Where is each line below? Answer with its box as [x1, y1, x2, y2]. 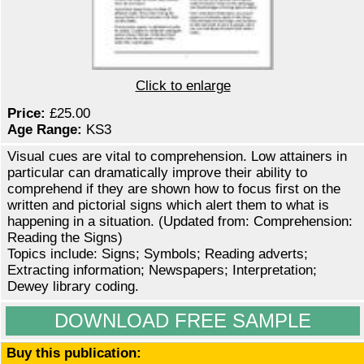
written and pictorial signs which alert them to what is [7, 197, 329, 214]
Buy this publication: [6, 345, 141, 362]
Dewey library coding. [7, 279, 139, 295]
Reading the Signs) [7, 230, 123, 246]
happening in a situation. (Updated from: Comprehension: [7, 214, 353, 230]
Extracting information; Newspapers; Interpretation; [7, 262, 317, 279]
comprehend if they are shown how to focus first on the [7, 181, 340, 197]
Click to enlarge [135, 78, 231, 94]
